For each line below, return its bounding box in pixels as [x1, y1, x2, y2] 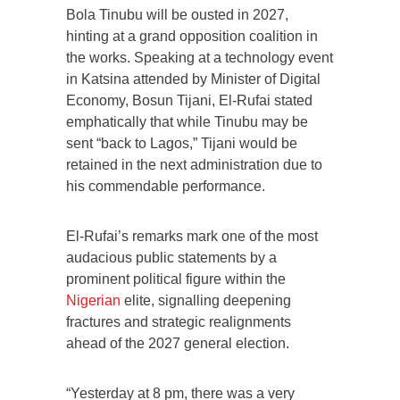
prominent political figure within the [66, 271, 286, 287]
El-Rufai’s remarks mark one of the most [66, 228, 318, 244]
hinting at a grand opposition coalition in [66, 28, 318, 44]
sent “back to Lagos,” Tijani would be [66, 135, 297, 151]
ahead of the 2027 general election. [66, 335, 289, 351]
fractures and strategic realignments [66, 313, 291, 329]
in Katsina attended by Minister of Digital [66, 71, 321, 87]
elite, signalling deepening [121, 292, 291, 308]
